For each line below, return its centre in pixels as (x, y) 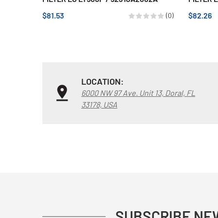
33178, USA (99, 104)
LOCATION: (102, 81)
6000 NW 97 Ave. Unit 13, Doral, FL (138, 92)
